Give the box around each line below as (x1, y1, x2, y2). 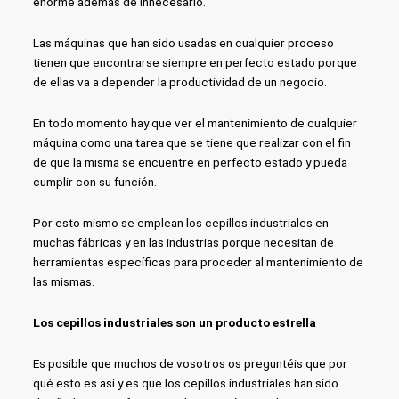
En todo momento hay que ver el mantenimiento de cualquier (32, 115, 357, 130)
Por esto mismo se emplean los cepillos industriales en (32, 215, 329, 230)
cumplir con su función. (32, 174, 157, 189)
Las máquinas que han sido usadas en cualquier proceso (32, 35, 334, 50)
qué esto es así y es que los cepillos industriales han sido (32, 375, 338, 390)
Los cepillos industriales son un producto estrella (32, 314, 316, 330)
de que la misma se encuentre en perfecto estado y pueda (32, 154, 347, 169)
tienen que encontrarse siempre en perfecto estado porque (32, 54, 357, 69)
